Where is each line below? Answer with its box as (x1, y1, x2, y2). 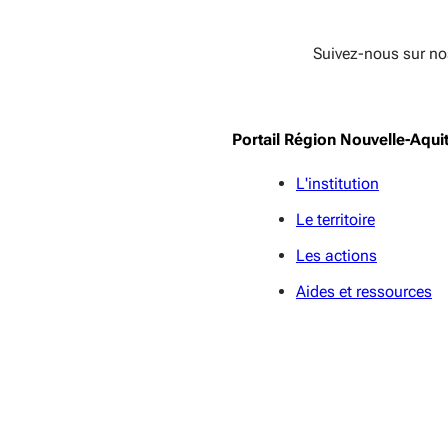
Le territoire (295, 210, 375, 230)
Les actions (295, 246, 377, 266)
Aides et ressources (295, 282, 432, 302)
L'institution (295, 174, 379, 194)
